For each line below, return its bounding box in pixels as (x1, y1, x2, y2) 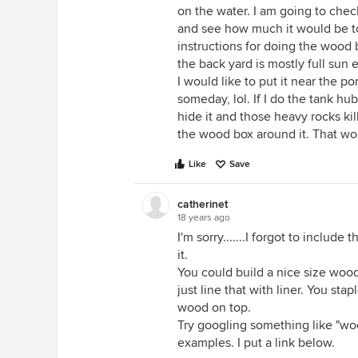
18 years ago (177, 212, 230, 224)
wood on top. (177, 300, 251, 316)
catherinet (177, 197, 228, 211)
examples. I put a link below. (177, 335, 335, 351)
